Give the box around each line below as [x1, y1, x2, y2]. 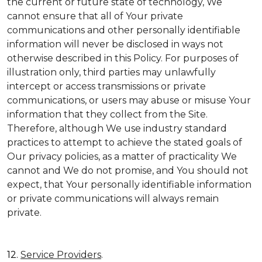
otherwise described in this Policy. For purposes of [7, 53, 239, 64]
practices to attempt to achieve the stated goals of [7, 137, 242, 148]
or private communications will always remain [7, 193, 219, 204]
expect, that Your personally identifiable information [7, 179, 251, 190]
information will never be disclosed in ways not [7, 39, 223, 50]
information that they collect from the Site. [7, 109, 208, 120]
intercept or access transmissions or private [7, 81, 206, 92]
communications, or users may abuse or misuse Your [7, 95, 251, 106]
